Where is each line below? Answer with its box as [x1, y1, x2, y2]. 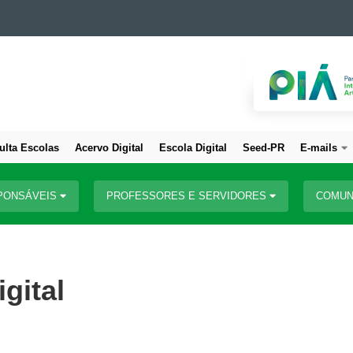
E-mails [300, 142, 337, 154]
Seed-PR [243, 142, 284, 154]
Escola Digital [159, 142, 227, 154]
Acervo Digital [75, 142, 143, 154]
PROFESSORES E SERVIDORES [106, 189, 269, 202]
